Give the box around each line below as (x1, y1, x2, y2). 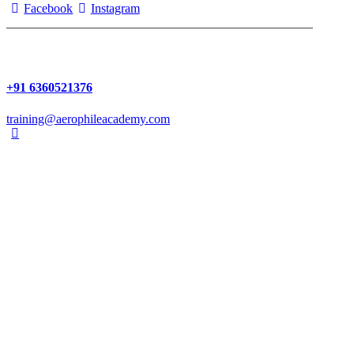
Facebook (24, 2, 73, 15)
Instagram (90, 2, 140, 15)
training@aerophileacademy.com (6, 111, 170, 126)
